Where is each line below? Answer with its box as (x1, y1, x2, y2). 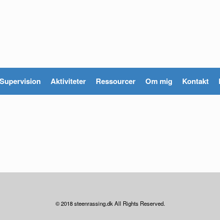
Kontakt (182, 76, 209, 86)
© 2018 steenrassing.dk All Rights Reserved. (55, 199, 165, 207)
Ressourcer (96, 76, 136, 86)
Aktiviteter (51, 76, 86, 86)
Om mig (145, 76, 172, 86)
